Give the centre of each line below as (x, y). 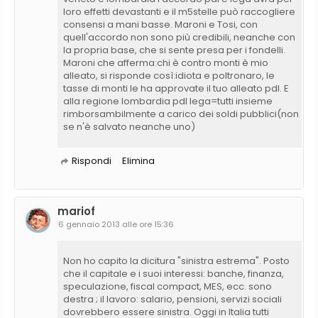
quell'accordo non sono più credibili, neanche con (179, 37)
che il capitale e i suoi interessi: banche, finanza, (174, 273)
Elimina (138, 160)
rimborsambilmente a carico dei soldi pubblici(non (181, 114)
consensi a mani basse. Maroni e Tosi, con (160, 24)
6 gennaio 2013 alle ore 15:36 (116, 224)
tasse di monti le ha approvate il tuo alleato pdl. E (176, 88)
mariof (76, 211)
